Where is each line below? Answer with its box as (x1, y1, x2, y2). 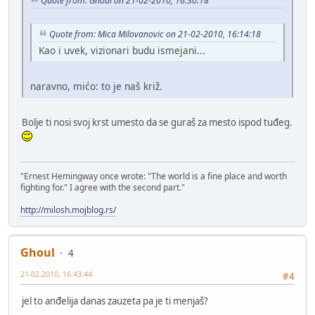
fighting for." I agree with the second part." (20, 181, 185, 194)
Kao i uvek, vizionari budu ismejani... (39, 43, 205, 57)
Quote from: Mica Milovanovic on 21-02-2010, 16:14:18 (49, 28, 261, 41)
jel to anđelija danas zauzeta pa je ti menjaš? (22, 294, 208, 307)
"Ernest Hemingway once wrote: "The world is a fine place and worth (20, 170, 287, 183)
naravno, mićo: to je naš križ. (30, 79, 162, 93)
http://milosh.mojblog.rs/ (20, 204, 116, 217)
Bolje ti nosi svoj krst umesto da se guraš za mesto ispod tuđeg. (22, 115, 292, 129)
